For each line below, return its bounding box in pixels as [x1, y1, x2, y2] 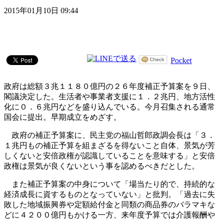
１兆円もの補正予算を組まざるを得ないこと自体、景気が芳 [4, 141, 215, 150]
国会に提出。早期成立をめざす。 [4, 113, 121, 122]
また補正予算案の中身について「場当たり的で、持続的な [4, 180, 215, 189]
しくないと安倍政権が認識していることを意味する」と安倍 [4, 152, 215, 160]
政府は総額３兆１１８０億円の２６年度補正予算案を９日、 [4, 82, 215, 91]
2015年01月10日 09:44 [4, 6, 78, 15]
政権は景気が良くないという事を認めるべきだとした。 [4, 162, 199, 171]
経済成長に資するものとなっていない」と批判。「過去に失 [4, 190, 215, 199]
